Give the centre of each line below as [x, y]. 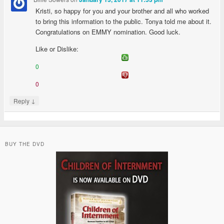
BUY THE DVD [24, 144]
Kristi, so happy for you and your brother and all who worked [122, 11]
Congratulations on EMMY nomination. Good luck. [108, 32]
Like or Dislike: [57, 49]
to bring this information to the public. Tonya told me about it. [124, 21]
